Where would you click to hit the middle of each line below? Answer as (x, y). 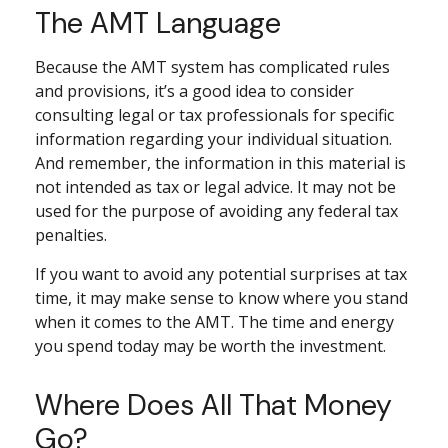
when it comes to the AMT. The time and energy (214, 321)
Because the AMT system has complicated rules (212, 66)
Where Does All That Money (213, 404)
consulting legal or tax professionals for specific (214, 114)
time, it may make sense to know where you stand (221, 297)
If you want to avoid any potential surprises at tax (221, 273)
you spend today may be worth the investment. (210, 345)
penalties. (71, 234)
